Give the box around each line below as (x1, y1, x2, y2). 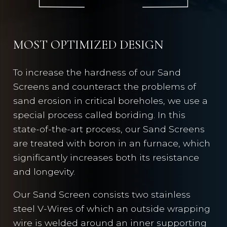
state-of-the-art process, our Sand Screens (13, 123, 205, 134)
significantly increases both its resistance (13, 152, 200, 163)
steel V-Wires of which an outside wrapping (13, 203, 211, 214)
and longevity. (13, 166, 75, 177)
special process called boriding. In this (13, 109, 186, 120)
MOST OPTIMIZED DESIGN (13, 36, 164, 52)
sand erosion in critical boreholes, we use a (13, 95, 208, 106)
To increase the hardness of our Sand (13, 66, 181, 78)
